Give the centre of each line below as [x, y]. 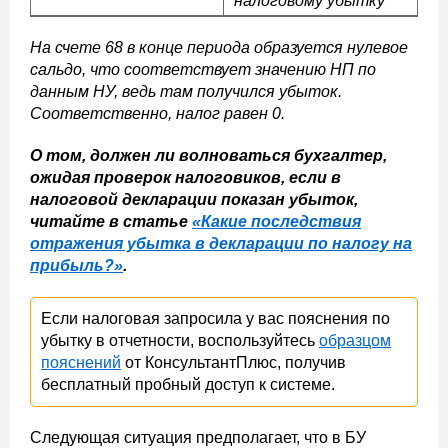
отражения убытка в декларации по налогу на [221, 243]
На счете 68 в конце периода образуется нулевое [219, 47]
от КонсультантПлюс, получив [233, 362]
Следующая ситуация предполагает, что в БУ [198, 437]
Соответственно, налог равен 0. [157, 113]
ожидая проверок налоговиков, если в [185, 177]
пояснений [81, 362]
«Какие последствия [276, 221]
